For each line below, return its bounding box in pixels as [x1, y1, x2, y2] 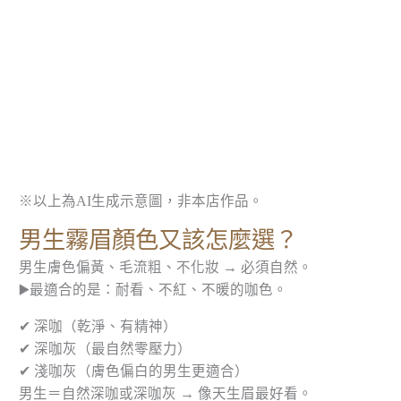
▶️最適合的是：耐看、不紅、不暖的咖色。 [19, 282, 288, 298]
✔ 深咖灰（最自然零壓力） [19, 340, 192, 356]
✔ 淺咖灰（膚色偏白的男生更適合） [19, 363, 250, 379]
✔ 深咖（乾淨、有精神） [19, 318, 178, 334]
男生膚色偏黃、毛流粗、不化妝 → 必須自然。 [19, 260, 313, 276]
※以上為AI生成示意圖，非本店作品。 [19, 192, 264, 209]
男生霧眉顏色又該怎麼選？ [19, 227, 299, 254]
